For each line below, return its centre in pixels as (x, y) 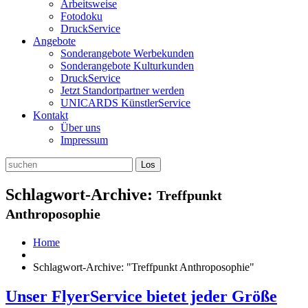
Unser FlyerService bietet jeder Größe (141, 296)
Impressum (84, 140)
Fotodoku (81, 16)
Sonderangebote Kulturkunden (127, 66)
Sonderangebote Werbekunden (127, 53)
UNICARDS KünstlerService (125, 103)
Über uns (80, 128)
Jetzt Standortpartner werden (122, 90)
